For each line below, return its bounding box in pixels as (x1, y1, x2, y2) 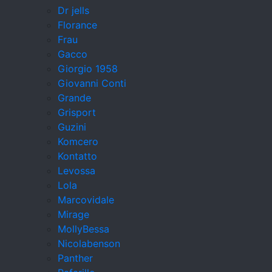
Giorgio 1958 (58, 63, 118, 75)
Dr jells (58, 4, 89, 17)
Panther (58, 252, 93, 265)
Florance (58, 19, 97, 32)
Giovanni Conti (58, 77, 126, 90)
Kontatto (58, 150, 97, 163)
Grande (58, 92, 91, 104)
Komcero (58, 135, 98, 148)
